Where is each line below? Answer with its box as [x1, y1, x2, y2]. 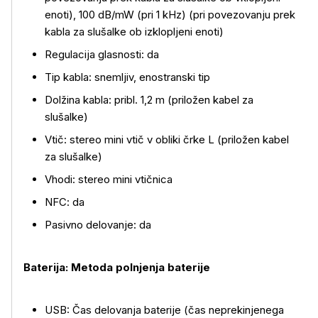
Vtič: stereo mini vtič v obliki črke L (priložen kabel [45, 133, 289, 146]
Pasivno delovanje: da [45, 218, 151, 231]
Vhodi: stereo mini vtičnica [45, 172, 172, 186]
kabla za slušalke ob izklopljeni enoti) [45, 25, 224, 38]
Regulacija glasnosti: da [45, 48, 159, 61]
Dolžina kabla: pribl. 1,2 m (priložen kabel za [45, 93, 253, 106]
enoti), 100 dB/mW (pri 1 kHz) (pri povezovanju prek [45, 8, 295, 21]
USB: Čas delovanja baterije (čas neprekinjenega [45, 303, 284, 317]
